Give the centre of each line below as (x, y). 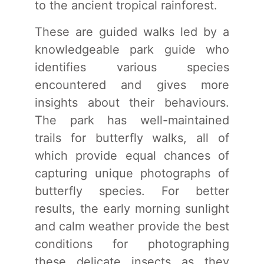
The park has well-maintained (132, 120)
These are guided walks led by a (132, 32)
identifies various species (132, 67)
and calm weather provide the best (132, 226)
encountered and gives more (132, 85)
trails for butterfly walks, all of (132, 138)
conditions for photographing (132, 244)
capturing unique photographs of (132, 173)
